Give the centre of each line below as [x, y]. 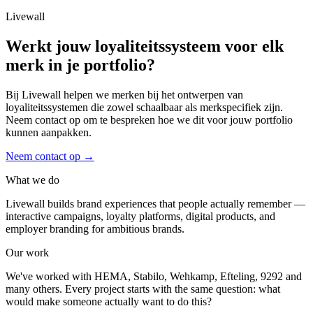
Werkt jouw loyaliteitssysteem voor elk [145, 46]
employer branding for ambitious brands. [95, 229]
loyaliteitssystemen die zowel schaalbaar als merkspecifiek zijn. [144, 108]
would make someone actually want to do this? [109, 302]
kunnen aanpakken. [49, 133]
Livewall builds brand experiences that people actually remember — [155, 204]
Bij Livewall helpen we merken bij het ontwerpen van [124, 95]
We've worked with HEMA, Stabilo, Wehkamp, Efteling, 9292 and [154, 277]
